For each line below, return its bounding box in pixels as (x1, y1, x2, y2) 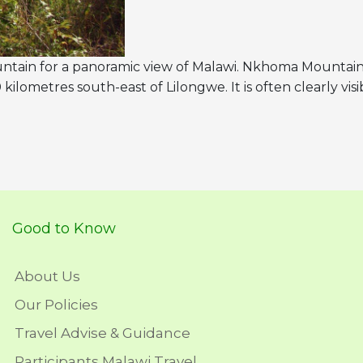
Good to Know (12, 219, 116, 237)
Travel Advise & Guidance (15, 324, 190, 341)
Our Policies (15, 296, 98, 313)
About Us (15, 267, 80, 284)
